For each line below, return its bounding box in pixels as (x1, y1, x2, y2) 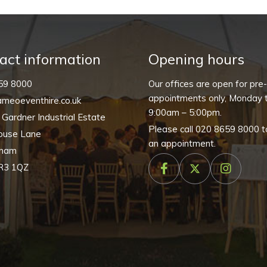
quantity (92, 48, 128, 60)
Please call (148, 123, 195, 135)
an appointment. (148, 138, 216, 149)
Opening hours (148, 50, 244, 68)
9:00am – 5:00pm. (148, 107, 222, 118)
